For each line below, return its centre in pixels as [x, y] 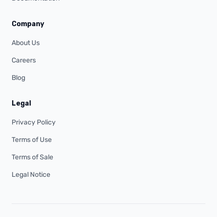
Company [28, 24]
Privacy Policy [34, 122]
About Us [26, 43]
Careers [24, 60]
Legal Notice [31, 175]
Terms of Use [32, 140]
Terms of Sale [32, 157]
